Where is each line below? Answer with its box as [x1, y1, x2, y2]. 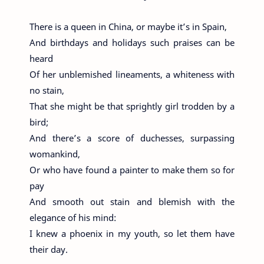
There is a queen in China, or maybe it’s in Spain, [29, 21, 227, 32]
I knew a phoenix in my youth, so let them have [29, 227, 235, 239]
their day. [29, 243, 68, 255]
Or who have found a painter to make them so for [29, 164, 235, 176]
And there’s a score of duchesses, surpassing [29, 132, 235, 144]
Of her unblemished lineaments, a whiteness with [29, 68, 235, 80]
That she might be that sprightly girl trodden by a [29, 100, 235, 112]
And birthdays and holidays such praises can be [29, 37, 235, 48]
